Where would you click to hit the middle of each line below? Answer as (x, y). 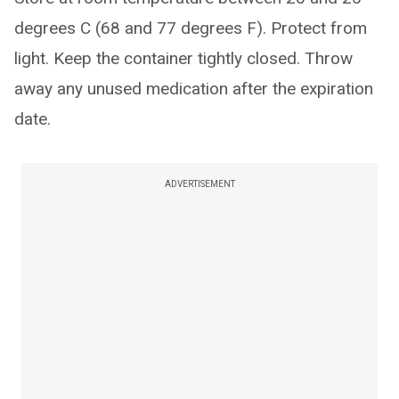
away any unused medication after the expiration (194, 89)
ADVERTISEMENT (199, 184)
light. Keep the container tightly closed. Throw (183, 58)
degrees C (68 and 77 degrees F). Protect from (191, 28)
